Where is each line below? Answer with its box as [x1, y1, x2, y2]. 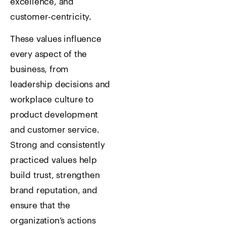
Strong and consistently [10, 140, 105, 149]
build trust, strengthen [10, 171, 100, 180]
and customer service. [10, 125, 99, 134]
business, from [10, 65, 69, 74]
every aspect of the [10, 49, 87, 59]
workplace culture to [10, 95, 94, 104]
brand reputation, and [10, 186, 97, 195]
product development [10, 110, 98, 119]
